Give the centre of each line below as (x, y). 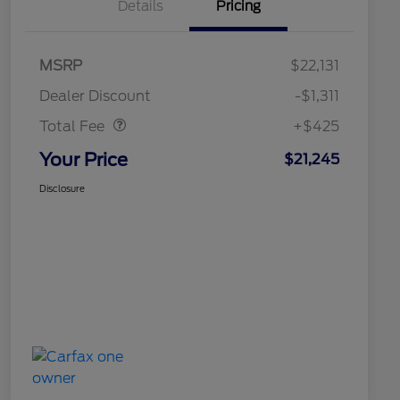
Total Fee (72, 127)
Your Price (83, 160)
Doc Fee (99, 87)
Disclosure (62, 189)
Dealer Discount (95, 96)
